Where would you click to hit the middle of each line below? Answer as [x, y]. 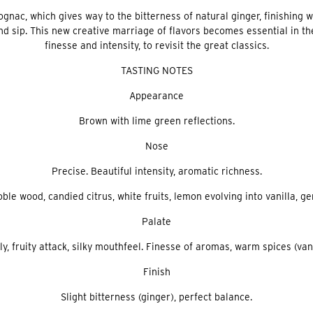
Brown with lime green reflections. [156, 121]
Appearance [156, 96]
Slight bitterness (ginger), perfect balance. [156, 297]
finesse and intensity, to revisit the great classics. [156, 45]
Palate [156, 221]
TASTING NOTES [156, 71]
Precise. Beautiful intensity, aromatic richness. [156, 171]
